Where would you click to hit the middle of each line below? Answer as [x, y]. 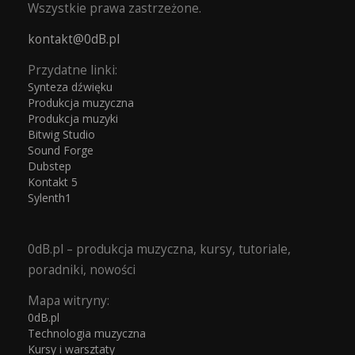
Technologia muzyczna [87, 333]
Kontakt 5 [53, 182]
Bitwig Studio [61, 135]
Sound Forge [61, 151]
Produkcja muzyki [73, 119]
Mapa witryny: [69, 300]
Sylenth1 [50, 198]
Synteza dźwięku [70, 86]
